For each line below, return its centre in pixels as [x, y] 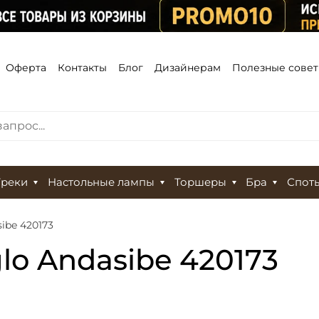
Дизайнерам [188, 67]
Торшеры [200, 183]
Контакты [82, 67]
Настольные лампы [101, 183]
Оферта [26, 67]
